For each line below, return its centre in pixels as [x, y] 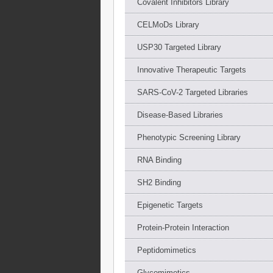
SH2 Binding [159, 182]
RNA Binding [159, 160]
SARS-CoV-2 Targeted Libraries [192, 92]
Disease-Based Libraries [180, 115]
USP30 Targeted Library [179, 47]
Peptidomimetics [166, 250]
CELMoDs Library [168, 24]
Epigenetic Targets [170, 205]
